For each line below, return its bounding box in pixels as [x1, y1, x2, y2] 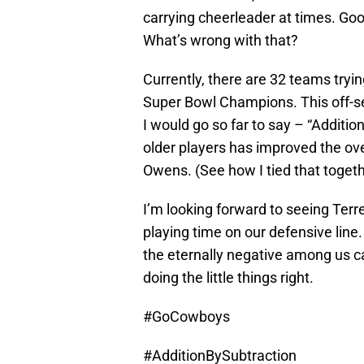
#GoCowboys [143, 308, 230, 326]
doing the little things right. [143, 269, 314, 287]
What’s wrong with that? [143, 32, 298, 50]
